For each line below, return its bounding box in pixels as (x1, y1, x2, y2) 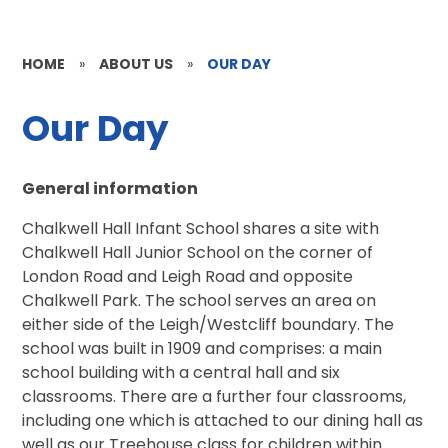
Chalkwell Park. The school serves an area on (22, 289, 377, 313)
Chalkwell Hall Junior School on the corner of (22, 241, 374, 265)
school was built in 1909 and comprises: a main (22, 337, 383, 361)
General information (22, 177, 199, 201)
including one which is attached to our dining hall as (22, 409, 424, 433)
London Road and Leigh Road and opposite (22, 265, 354, 289)
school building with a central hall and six (22, 361, 341, 385)
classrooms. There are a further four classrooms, (22, 385, 407, 409)
